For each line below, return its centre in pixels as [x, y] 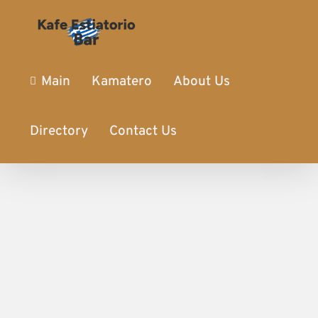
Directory [59, 131]
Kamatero [122, 81]
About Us [202, 81]
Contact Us [143, 131]
